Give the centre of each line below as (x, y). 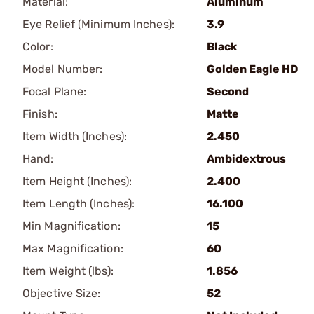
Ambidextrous (246, 159)
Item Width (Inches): (75, 136)
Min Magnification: (71, 226)
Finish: (40, 114)
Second (228, 91)
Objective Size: (62, 293)
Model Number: (63, 69)
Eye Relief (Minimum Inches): (98, 24)
